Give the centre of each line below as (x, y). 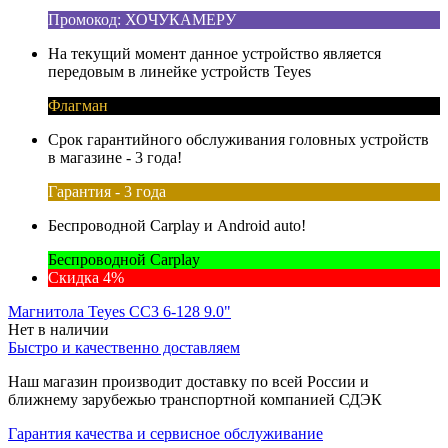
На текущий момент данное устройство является (214, 53)
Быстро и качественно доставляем (124, 347)
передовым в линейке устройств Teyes (179, 71)
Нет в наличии (58, 329)
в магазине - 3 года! (115, 157)
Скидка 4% (86, 277)
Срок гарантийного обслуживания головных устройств (238, 139)
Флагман (78, 105)
